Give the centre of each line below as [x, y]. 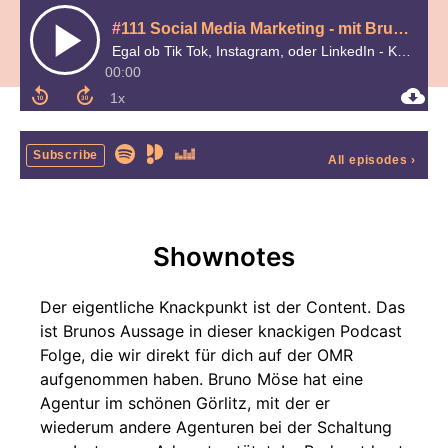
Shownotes [224, 256]
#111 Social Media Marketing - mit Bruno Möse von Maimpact [401, 28]
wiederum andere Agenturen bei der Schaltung [216, 427]
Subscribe [66, 155]
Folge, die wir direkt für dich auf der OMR [196, 355]
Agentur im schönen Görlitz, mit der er [185, 403]
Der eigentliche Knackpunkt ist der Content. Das [222, 307]
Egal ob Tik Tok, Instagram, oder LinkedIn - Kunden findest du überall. [404, 51]
